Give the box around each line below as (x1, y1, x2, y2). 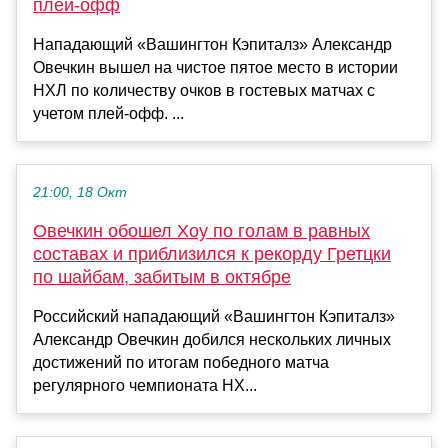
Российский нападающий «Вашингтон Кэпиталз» (33, 308, 395, 326)
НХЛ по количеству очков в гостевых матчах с (33, 82, 375, 100)
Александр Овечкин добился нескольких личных (33, 331, 391, 349)
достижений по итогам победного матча (33, 354, 329, 372)
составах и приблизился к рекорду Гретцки (33, 244, 391, 265)
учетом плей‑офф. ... (33, 105, 184, 123)
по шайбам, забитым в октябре (33, 267, 291, 288)
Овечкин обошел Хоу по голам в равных (33, 221, 370, 242)
